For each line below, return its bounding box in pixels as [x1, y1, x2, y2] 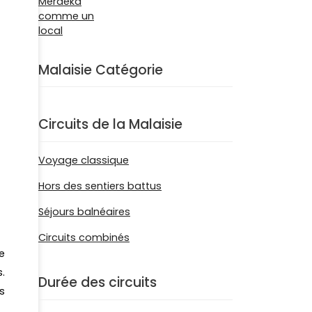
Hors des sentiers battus [38, 179, 162, 193]
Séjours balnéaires [38, 205, 130, 219]
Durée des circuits [38, 273, 157, 292]
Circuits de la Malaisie [38, 115, 182, 134]
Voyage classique [38, 153, 129, 167]
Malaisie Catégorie [38, 60, 163, 79]
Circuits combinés [38, 231, 130, 244]
